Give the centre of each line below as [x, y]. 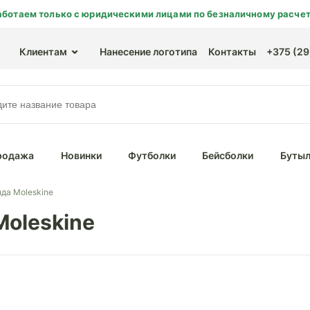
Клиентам [43, 52]
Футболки [152, 155]
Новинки [81, 155]
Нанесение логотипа [148, 52]
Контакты [232, 52]
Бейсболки [228, 155]
